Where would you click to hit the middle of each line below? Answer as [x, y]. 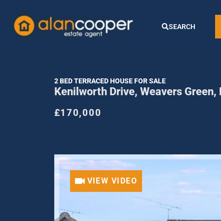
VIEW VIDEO [112, 181]
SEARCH [182, 27]
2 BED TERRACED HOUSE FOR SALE [110, 81]
